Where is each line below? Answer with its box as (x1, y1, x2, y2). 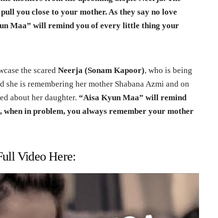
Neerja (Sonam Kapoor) (58, 65, 145, 75)
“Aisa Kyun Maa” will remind (77, 92, 187, 102)
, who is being (145, 65, 193, 75)
